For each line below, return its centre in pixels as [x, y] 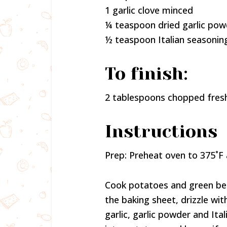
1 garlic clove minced [149, 10]
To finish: [146, 73]
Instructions [161, 131]
